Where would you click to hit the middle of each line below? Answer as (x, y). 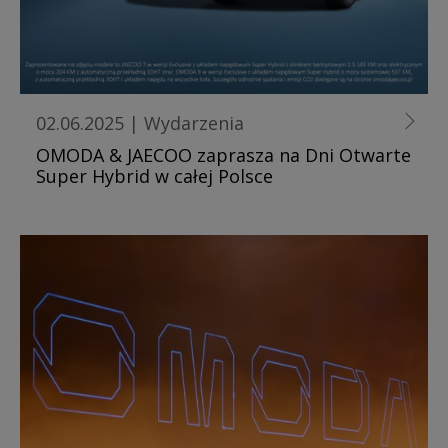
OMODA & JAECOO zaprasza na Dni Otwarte (223, 154)
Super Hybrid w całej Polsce (154, 175)
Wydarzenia (194, 122)
